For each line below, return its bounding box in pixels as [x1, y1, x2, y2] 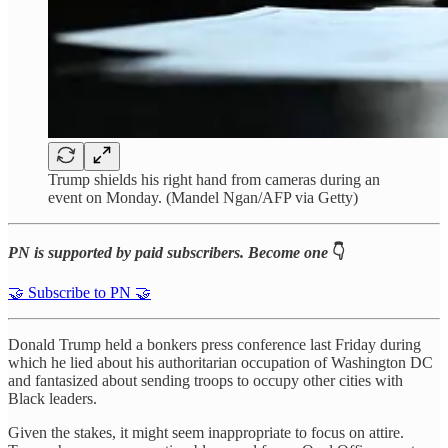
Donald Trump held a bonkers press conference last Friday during [8, 335, 421, 353]
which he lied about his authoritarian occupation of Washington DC [8, 353, 433, 371]
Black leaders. [8, 389, 97, 407]
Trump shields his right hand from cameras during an [48, 170, 380, 188]
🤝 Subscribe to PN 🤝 [8, 283, 151, 301]
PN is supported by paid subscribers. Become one [8, 243, 328, 261]
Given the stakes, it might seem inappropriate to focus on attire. [8, 423, 404, 441]
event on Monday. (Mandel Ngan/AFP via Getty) [48, 188, 358, 206]
